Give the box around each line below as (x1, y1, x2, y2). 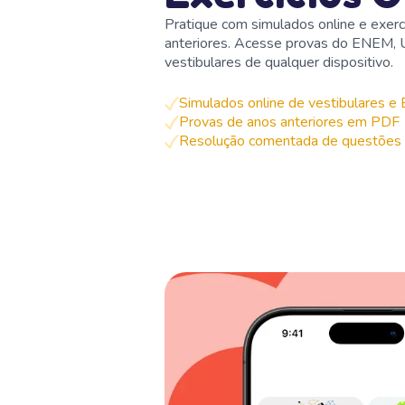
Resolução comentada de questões (179, 130, 401, 151)
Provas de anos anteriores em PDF (179, 111, 400, 132)
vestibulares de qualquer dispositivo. (165, 52, 393, 72)
